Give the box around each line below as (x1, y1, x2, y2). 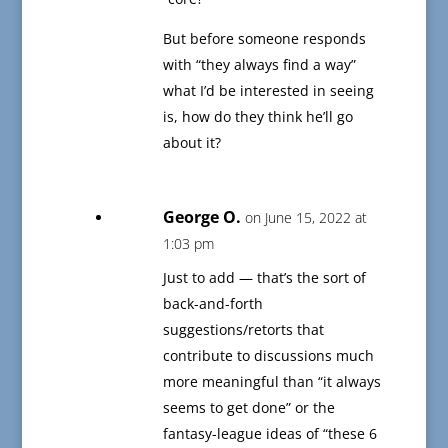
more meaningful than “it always (162, 372, 381, 392)
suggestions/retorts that (162, 320, 324, 340)
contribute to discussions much (162, 346, 374, 366)
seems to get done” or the (162, 398, 335, 418)
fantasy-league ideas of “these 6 (162, 424, 377, 444)
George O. (162, 206, 241, 229)
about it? (162, 133, 221, 153)
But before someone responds (162, 29, 366, 49)
